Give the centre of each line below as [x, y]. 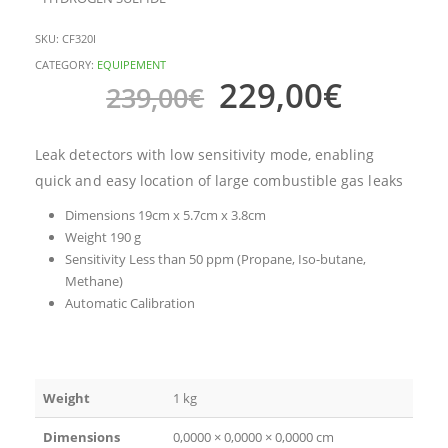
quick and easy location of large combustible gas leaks [219, 181]
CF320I [79, 38]
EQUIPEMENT [131, 64]
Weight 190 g [102, 237]
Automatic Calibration [129, 303]
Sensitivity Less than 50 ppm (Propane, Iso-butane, [215, 259]
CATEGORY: [66, 64]
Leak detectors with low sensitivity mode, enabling [205, 155]
